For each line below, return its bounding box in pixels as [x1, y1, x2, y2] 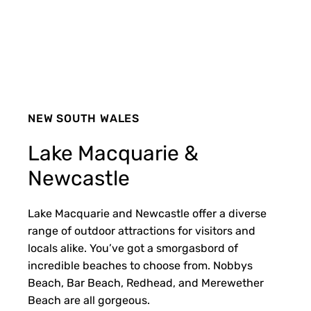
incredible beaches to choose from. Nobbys [28, 259, 253, 272]
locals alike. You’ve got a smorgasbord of [28, 242, 238, 255]
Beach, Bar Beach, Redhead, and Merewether [28, 276, 264, 289]
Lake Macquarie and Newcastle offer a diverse [28, 207, 267, 220]
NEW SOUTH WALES [28, 112, 140, 125]
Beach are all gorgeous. [28, 294, 150, 307]
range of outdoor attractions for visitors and [28, 224, 255, 237]
